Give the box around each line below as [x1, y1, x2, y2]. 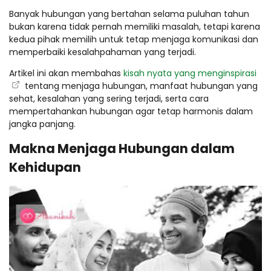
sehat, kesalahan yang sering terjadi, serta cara [9, 92, 209, 105]
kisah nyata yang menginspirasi [123, 67, 256, 79]
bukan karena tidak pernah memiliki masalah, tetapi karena [9, 20, 260, 33]
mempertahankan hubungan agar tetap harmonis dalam [9, 105, 253, 117]
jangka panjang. [9, 117, 76, 130]
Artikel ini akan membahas [9, 67, 123, 79]
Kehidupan [9, 158, 81, 176]
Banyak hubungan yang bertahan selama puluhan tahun [9, 7, 249, 20]
